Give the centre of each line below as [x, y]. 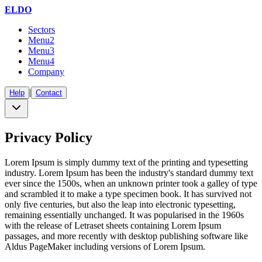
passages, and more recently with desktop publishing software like [126, 236]
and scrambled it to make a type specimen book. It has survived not [128, 194]
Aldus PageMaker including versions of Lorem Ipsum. [105, 246]
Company [46, 72]
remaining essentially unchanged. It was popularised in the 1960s [124, 215]
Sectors [42, 30]
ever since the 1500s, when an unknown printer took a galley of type [131, 183]
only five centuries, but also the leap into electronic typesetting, [120, 204]
